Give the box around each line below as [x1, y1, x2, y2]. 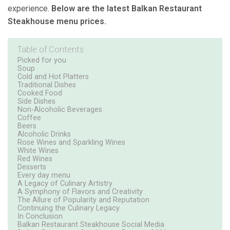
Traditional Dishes [17, 81, 76, 90]
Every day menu [17, 171, 70, 180]
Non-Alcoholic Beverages [17, 105, 102, 114]
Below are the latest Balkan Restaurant [51, 4, 202, 14]
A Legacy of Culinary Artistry [17, 179, 112, 188]
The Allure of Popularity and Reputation [17, 196, 149, 205]
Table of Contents [17, 45, 84, 55]
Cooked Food [17, 89, 62, 98]
